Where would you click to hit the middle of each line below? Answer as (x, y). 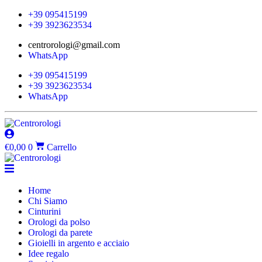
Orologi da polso (59, 222)
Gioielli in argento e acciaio (79, 243)
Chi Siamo (48, 201)
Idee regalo (49, 253)
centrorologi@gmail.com (74, 45)
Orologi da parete (60, 232)
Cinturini (44, 211)
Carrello (62, 147)
